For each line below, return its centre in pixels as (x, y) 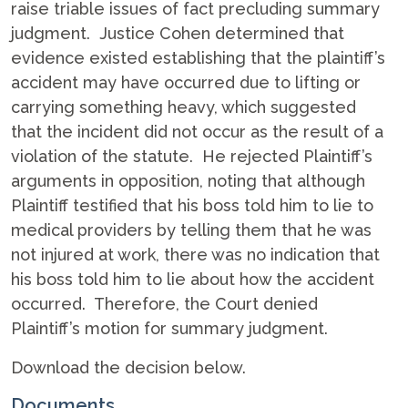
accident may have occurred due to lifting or (186, 82)
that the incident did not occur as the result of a (197, 132)
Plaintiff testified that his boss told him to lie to (192, 205)
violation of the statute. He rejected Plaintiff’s (192, 156)
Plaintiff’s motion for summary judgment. (172, 328)
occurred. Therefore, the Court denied (164, 304)
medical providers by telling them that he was (191, 230)
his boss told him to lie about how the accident (193, 279)
